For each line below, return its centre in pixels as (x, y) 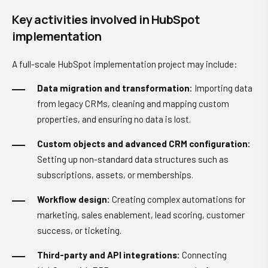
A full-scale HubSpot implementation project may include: (125, 64)
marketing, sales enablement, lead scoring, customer (141, 215)
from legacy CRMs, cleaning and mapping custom (133, 103)
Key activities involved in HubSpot (106, 19)
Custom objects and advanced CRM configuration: (144, 144)
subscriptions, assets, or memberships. (115, 175)
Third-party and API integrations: (109, 255)
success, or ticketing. (79, 230)
